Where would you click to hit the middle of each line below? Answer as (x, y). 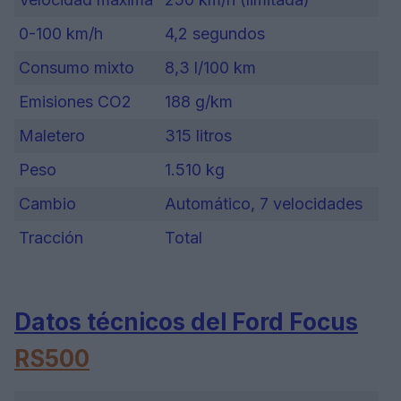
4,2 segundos (215, 33)
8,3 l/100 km (210, 67)
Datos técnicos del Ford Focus (186, 322)
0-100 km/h (61, 33)
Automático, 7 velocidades (264, 203)
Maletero (52, 135)
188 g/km (199, 101)
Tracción (51, 237)
